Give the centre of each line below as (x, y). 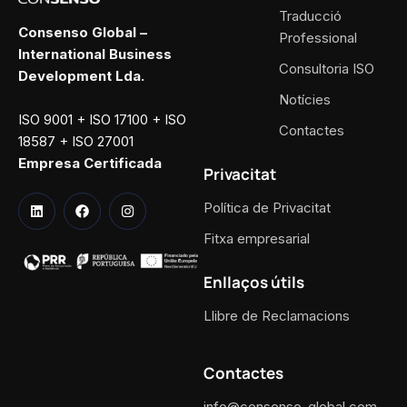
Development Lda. (81, 75)
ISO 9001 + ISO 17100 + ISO (102, 119)
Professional (318, 37)
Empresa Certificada (90, 163)
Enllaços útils (254, 282)
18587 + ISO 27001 (76, 141)
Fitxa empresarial (257, 238)
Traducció (310, 15)
